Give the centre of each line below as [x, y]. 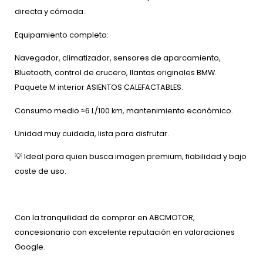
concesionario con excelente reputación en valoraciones [125, 232]
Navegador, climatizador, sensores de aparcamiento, [118, 58]
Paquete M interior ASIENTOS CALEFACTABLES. [99, 87]
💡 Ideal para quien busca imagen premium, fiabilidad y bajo [131, 157]
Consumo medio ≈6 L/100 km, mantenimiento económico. [124, 110]
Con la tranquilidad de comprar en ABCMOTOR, [105, 218]
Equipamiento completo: [62, 35]
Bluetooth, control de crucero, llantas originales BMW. [116, 73]
